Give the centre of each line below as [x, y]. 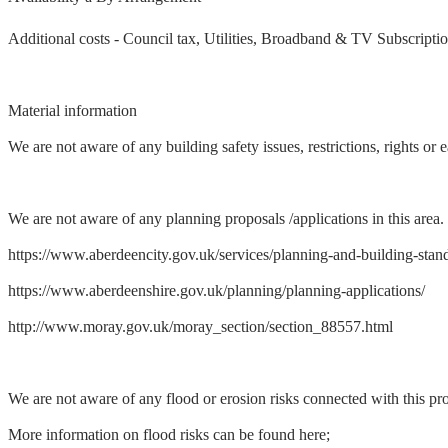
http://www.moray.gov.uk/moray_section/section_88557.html [200, 327]
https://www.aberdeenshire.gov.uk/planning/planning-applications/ [216, 291]
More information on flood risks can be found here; [169, 435]
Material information [72, 111]
